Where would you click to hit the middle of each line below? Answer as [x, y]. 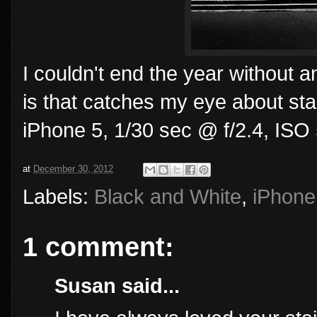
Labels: [58, 196]
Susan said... [117, 286]
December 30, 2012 [73, 168]
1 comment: [98, 246]
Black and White [168, 196]
